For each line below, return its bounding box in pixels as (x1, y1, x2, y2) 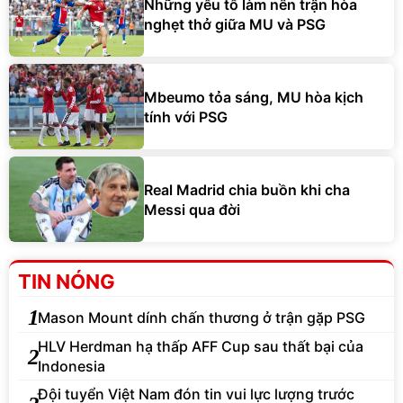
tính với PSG (144, 107, 228, 126)
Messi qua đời (144, 200, 240, 219)
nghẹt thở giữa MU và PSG (144, 14, 326, 33)
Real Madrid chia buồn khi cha (144, 180, 350, 199)
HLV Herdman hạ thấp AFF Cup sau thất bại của (38, 337, 363, 356)
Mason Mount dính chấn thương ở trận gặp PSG (38, 308, 365, 327)
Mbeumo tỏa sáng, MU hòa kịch (144, 87, 363, 106)
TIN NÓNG (18, 270, 115, 294)
